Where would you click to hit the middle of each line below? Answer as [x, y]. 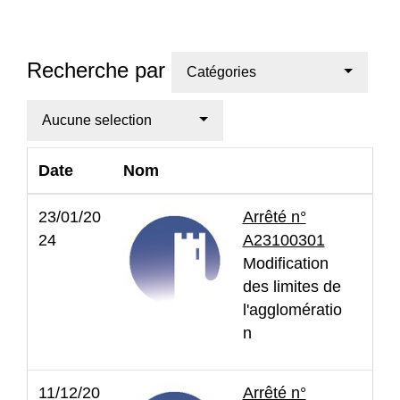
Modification [285, 263]
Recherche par [99, 71]
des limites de [292, 286]
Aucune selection [97, 120]
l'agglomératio [292, 309]
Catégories [221, 71]
